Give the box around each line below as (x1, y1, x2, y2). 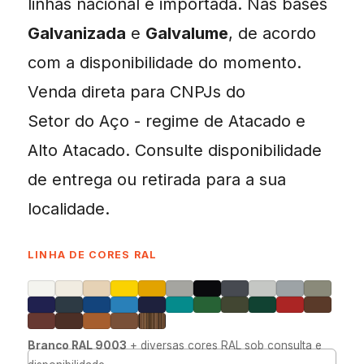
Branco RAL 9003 (28, 338, 127, 352)
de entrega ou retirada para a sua (28, 169, 286, 189)
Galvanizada (28, 23, 126, 43)
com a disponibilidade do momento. (28, 52, 301, 72)
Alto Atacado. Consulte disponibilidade (28, 140, 322, 160)
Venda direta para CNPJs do (28, 81, 245, 102)
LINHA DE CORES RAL (28, 248, 158, 261)
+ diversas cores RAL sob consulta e (127, 338, 322, 352)
